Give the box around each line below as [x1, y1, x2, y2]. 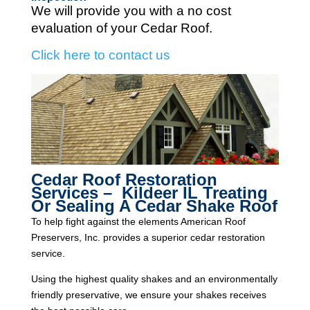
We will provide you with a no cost [30, 3, 231, 18]
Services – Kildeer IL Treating [30, 183, 268, 202]
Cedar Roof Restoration [30, 170, 217, 189]
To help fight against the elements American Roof [30, 215, 246, 227]
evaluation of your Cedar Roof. [30, 20, 212, 35]
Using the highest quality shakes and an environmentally [30, 273, 277, 284]
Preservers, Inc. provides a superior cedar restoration [30, 231, 265, 243]
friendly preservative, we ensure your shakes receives [30, 289, 266, 300]
